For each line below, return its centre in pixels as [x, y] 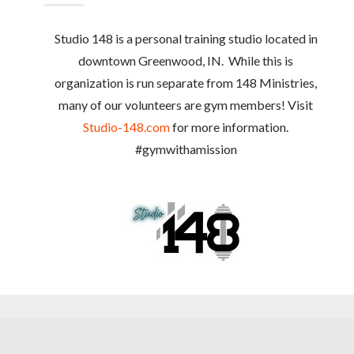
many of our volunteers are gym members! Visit [186, 105]
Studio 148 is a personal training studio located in [186, 39]
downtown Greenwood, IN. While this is [186, 61]
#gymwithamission [186, 149]
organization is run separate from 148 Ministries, [186, 83]
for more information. [229, 127]
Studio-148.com [126, 127]
